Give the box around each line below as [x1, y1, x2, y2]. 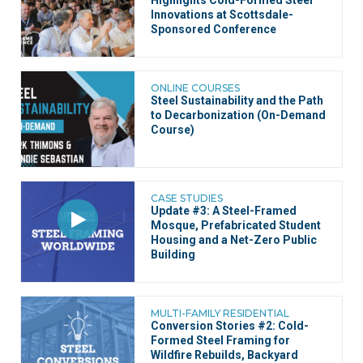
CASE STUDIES [151, 192, 223, 205]
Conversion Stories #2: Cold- [151, 319, 309, 333]
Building [151, 248, 195, 262]
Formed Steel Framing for [151, 334, 290, 348]
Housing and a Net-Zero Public [151, 233, 317, 247]
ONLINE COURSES [151, 82, 240, 95]
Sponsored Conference [151, 23, 276, 36]
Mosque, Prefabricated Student [151, 219, 321, 233]
